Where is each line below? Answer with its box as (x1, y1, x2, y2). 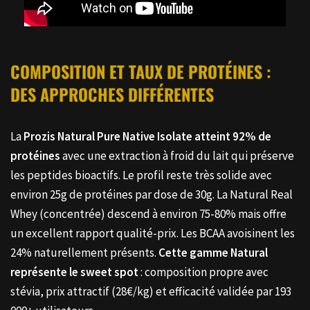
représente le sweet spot (10, 264, 138, 280)
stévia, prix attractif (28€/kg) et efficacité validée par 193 (10, 284, 291, 300)
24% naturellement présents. (10, 245, 158, 261)
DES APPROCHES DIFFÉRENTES (10, 82, 214, 107)
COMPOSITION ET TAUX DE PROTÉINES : (10, 59, 271, 84)
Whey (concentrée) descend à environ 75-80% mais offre (10, 206, 286, 222)
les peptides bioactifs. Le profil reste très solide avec (10, 167, 272, 183)
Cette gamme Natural (158, 245, 268, 261)
